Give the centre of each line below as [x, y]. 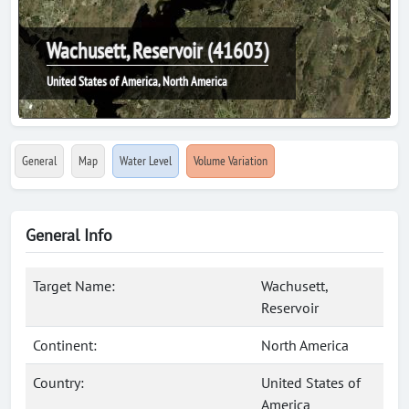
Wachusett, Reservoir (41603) [157, 51]
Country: [58, 383]
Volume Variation [231, 161]
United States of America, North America [137, 81]
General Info [69, 235]
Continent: [65, 345]
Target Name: [74, 286]
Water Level [146, 161]
